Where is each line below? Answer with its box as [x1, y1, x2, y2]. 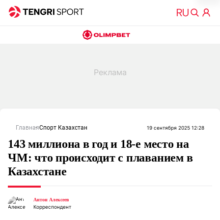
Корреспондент [33, 204, 71, 210]
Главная [16, 124, 39, 131]
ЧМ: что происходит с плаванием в [8, 151, 193, 164]
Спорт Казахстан [39, 124, 87, 131]
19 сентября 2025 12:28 [147, 125, 204, 131]
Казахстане [8, 165, 67, 178]
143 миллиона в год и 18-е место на [8, 137, 189, 150]
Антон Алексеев [33, 197, 69, 202]
